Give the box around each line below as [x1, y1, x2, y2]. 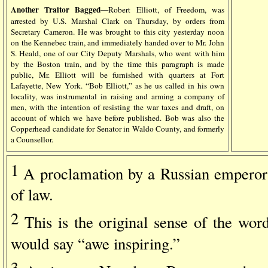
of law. [11, 184, 53, 205]
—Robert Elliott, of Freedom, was [100, 4, 225, 15]
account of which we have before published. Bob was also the [11, 112, 224, 123]
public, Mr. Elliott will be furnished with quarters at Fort [11, 69, 224, 80]
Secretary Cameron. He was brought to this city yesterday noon [11, 26, 224, 37]
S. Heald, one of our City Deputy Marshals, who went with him [11, 47, 224, 59]
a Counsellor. [11, 133, 53, 145]
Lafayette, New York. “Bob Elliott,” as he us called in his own [11, 80, 224, 91]
